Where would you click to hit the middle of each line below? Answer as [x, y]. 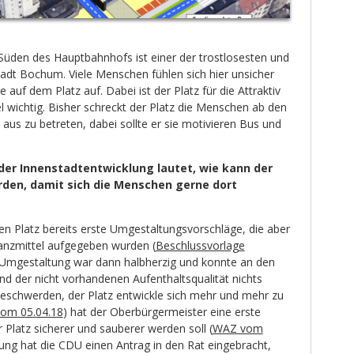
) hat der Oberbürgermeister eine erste [162, 312]
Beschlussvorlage [200, 246]
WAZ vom [237, 329]
